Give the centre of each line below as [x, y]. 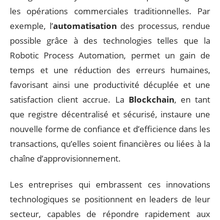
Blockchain [151, 99]
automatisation [85, 26]
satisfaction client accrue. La [69, 99]
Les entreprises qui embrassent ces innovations [110, 184]
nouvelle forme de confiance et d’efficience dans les [110, 129]
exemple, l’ [31, 26]
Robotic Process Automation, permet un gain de [110, 55]
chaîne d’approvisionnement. [65, 158]
